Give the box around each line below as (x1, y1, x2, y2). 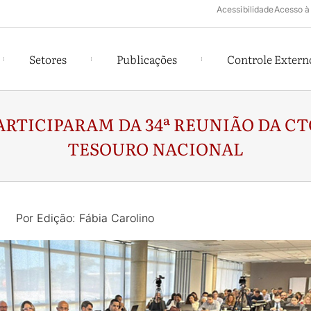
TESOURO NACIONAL (67, 136, 244, 160)
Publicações (117, 51, 177, 67)
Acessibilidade (216, 4, 274, 15)
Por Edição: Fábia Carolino (15, 211, 154, 225)
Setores (29, 51, 67, 67)
